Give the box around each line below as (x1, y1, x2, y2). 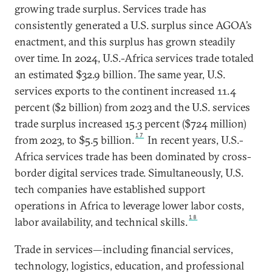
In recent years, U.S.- (145, 133, 244, 147)
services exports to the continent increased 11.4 (15, 84, 236, 98)
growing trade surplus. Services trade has (15, 2, 206, 16)
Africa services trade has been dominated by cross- (15, 149, 251, 163)
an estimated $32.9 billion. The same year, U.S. (15, 67, 225, 81)
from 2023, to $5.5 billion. (15, 133, 134, 147)
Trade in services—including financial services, (15, 242, 233, 256)
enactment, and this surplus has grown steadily (15, 35, 236, 49)
